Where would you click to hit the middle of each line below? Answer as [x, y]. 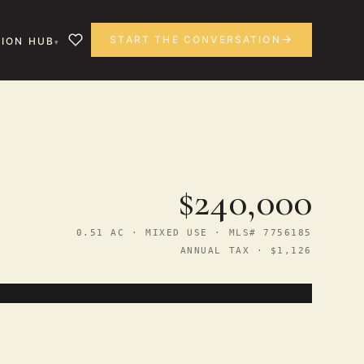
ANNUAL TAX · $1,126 [246, 251]
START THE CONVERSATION [195, 39]
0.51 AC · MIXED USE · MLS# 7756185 [194, 233]
